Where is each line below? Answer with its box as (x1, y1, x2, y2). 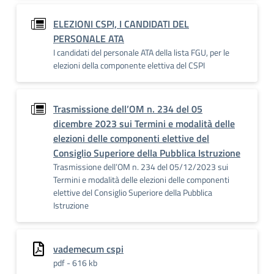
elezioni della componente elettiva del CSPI (53, 59, 205, 72)
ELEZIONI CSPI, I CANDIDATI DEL (53, 17, 189, 31)
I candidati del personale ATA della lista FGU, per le (53, 46, 229, 59)
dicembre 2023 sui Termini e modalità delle (53, 116, 235, 131)
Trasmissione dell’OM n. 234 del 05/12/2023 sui (53, 160, 228, 173)
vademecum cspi (53, 242, 124, 256)
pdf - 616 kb (53, 256, 97, 269)
